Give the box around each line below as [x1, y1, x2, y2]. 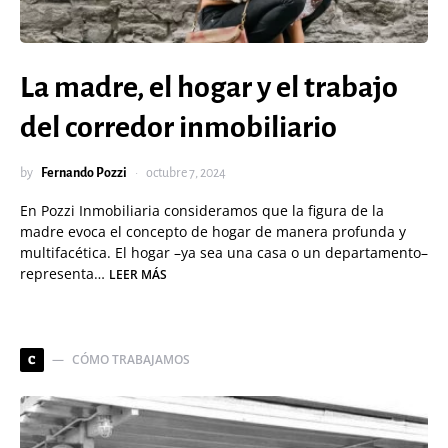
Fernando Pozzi [41, 166, 127, 180]
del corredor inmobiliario [20, 111, 337, 143]
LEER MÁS [109, 266, 167, 283]
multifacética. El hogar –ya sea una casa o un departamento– [20, 243, 428, 262]
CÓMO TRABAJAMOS [72, 351, 190, 368]
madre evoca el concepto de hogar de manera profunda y [20, 222, 406, 241]
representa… [20, 264, 109, 283]
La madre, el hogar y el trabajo [20, 71, 398, 103]
